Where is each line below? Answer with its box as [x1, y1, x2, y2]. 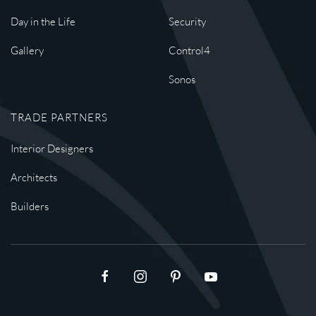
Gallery [11, 44, 44, 57]
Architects [11, 171, 57, 184]
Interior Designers [11, 142, 93, 155]
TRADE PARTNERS [11, 111, 108, 124]
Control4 [169, 44, 210, 57]
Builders [11, 200, 49, 213]
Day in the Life [11, 15, 75, 28]
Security [169, 15, 206, 28]
